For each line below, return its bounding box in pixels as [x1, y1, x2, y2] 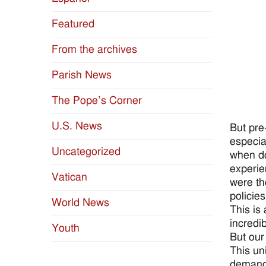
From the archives [52, 44, 137, 56]
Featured [52, 18, 94, 30]
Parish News [52, 69, 112, 81]
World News [52, 197, 109, 209]
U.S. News [52, 121, 102, 132]
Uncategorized [52, 146, 121, 158]
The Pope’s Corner [52, 95, 142, 107]
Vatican [52, 172, 87, 183]
